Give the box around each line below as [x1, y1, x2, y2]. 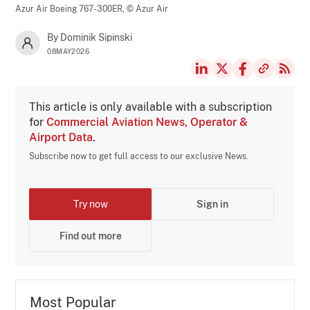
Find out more [59, 230, 122, 241]
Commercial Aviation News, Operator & [46, 115, 248, 129]
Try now [73, 198, 108, 210]
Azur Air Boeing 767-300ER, [15, 3, 127, 14]
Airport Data [29, 130, 93, 144]
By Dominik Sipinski [47, 31, 133, 43]
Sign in [197, 198, 229, 210]
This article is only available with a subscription [29, 100, 273, 113]
